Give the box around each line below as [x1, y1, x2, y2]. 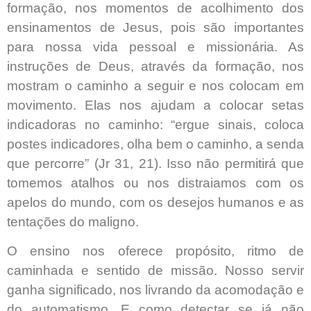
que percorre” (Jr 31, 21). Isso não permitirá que [7, 155, 304, 171]
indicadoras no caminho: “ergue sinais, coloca [7, 117, 304, 132]
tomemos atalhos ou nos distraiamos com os [7, 175, 304, 190]
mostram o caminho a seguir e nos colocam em [7, 78, 304, 93]
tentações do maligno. [7, 214, 139, 229]
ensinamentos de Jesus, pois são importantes [7, 19, 304, 35]
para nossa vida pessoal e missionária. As [7, 39, 304, 54]
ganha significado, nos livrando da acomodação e [7, 283, 304, 298]
